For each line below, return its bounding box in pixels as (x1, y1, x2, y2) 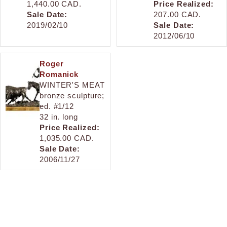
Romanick (39, 69, 79, 79)
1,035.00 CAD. (39, 133, 94, 142)
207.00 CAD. (154, 10, 202, 19)
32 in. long (39, 112, 78, 121)
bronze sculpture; (39, 91, 105, 100)
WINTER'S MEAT (39, 80, 105, 89)
